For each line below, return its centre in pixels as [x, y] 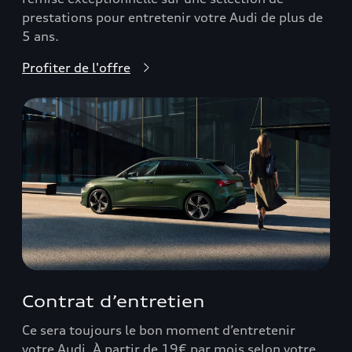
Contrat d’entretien [114, 301]
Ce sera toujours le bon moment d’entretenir [159, 330]
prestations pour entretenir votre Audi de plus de [172, 17]
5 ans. [40, 36]
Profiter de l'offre [76, 67]
